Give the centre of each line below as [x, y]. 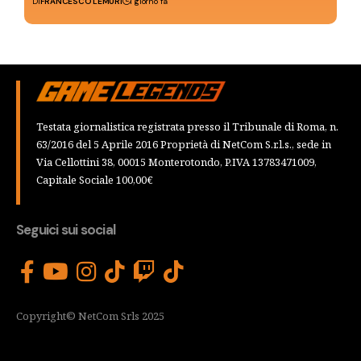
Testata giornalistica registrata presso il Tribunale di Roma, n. [187, 127]
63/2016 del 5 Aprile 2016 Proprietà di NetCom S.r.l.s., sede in [184, 145]
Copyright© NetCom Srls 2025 [90, 316]
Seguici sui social [66, 230]
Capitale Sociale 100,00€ [95, 180]
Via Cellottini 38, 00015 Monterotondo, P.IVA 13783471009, [176, 162]
